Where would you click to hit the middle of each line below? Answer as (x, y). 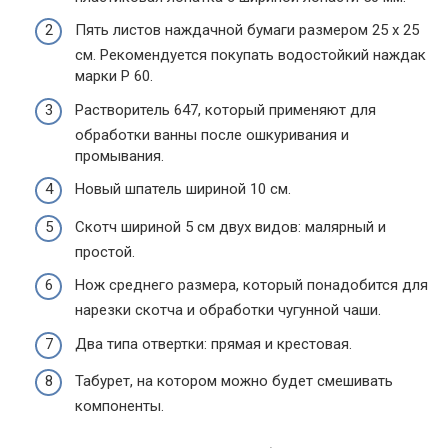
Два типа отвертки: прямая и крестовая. (213, 343)
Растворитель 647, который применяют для (225, 109)
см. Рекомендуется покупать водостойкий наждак (250, 55)
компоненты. (119, 406)
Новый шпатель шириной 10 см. (183, 189)
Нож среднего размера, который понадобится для (251, 285)
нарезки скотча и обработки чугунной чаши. (228, 310)
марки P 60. (114, 76)
